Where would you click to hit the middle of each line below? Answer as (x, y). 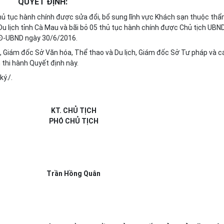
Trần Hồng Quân (73, 173)
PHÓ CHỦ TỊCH (73, 121)
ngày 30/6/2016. (50, 38)
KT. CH (62, 110)
